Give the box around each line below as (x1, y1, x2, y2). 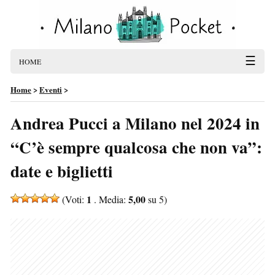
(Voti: (60, 193, 87, 206)
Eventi (39, 83, 62, 95)
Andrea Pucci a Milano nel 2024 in (10, 111, 260, 135)
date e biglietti (10, 159, 113, 183)
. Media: (91, 193, 128, 206)
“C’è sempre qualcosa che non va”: (10, 135, 262, 159)
